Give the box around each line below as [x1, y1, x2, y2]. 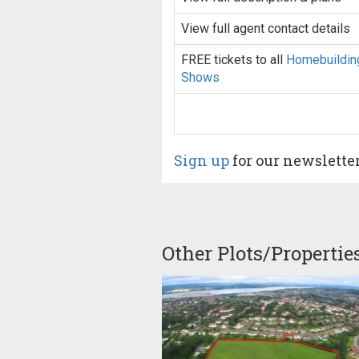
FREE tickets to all [181, 52, 286, 68]
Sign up [174, 151, 229, 171]
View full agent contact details [181, 21, 350, 37]
